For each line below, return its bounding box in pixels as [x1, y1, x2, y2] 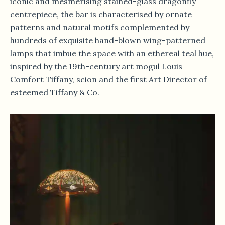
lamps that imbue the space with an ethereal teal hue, [10, 48, 214, 58]
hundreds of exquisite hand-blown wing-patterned [10, 35, 205, 45]
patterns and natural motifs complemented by [10, 22, 189, 32]
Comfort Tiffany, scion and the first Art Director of [10, 74, 207, 84]
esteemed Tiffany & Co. [10, 87, 99, 97]
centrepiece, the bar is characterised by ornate [10, 9, 192, 19]
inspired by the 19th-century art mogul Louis [10, 61, 182, 71]
